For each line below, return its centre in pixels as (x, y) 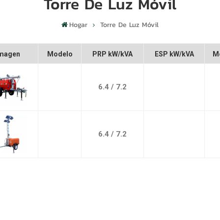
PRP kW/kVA (113, 54)
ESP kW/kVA (174, 54)
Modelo (60, 54)
